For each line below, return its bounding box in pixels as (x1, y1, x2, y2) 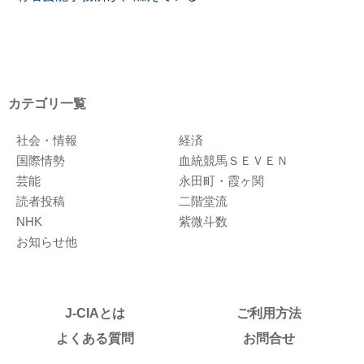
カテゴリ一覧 (8, 97, 86, 111)
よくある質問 (56, 331, 134, 345)
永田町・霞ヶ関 (178, 173, 264, 188)
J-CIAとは (65, 305, 125, 320)
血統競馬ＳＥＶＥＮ (178, 153, 288, 167)
